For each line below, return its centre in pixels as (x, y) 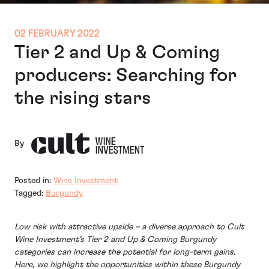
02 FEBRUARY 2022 (57, 34)
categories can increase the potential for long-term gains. (125, 252)
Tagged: (30, 194)
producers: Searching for (125, 75)
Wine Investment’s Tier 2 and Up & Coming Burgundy (115, 240)
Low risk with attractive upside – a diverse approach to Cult (129, 227)
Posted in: (34, 181)
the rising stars (83, 98)
